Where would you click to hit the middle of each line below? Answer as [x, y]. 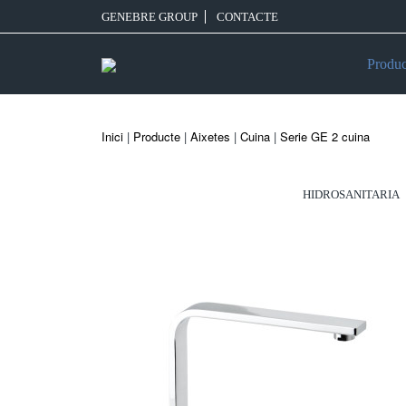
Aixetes [210, 136]
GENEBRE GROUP [150, 17]
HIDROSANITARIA [351, 194]
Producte [157, 136]
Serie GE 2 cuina [325, 136]
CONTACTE [247, 17]
